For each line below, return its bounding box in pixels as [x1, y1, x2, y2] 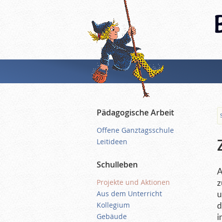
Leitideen [97, 137, 128, 147]
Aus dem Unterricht [97, 189, 163, 199]
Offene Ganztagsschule [97, 125, 174, 135]
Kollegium [97, 200, 130, 210]
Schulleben [97, 159, 138, 170]
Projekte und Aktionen [97, 177, 170, 187]
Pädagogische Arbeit [97, 107, 174, 118]
